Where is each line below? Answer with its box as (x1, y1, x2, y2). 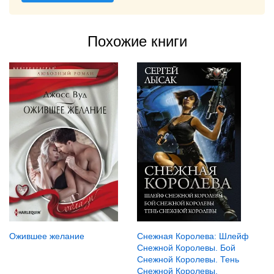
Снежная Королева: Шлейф (136, 231, 249, 241)
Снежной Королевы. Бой (136, 242, 235, 253)
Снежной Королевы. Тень (136, 254, 239, 264)
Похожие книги (87, 32, 187, 50)
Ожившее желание (9, 231, 84, 241)
